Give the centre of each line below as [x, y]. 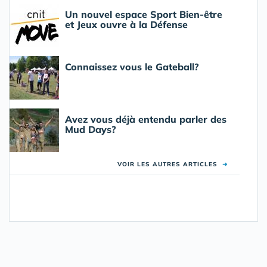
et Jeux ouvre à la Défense [126, 24]
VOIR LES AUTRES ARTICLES [170, 164]
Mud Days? [91, 129]
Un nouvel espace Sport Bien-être [144, 14]
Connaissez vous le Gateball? [132, 67]
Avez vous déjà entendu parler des [146, 119]
